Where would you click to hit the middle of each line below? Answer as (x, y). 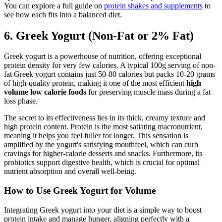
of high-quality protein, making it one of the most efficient (95, 83)
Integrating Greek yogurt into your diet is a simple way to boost (103, 210)
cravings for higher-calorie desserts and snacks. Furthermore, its (103, 154)
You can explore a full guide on (54, 5)
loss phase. (21, 101)
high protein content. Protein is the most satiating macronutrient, (103, 127)
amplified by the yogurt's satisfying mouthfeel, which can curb (101, 145)
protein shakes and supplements (153, 5)
